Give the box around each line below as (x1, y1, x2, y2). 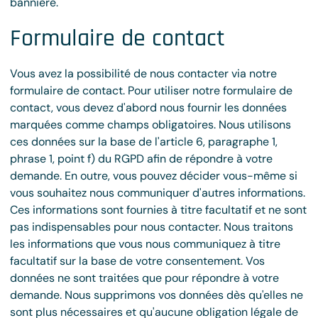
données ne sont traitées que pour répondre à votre (10, 270, 279, 285)
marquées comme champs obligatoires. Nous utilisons (10, 117, 291, 132)
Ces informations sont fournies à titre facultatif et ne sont (10, 202, 307, 217)
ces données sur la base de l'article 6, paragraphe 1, (10, 134, 278, 149)
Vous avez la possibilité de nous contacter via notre (10, 66, 277, 81)
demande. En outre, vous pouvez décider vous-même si (10, 168, 297, 183)
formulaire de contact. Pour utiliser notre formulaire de (10, 83, 292, 98)
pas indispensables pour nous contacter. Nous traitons (10, 219, 293, 234)
